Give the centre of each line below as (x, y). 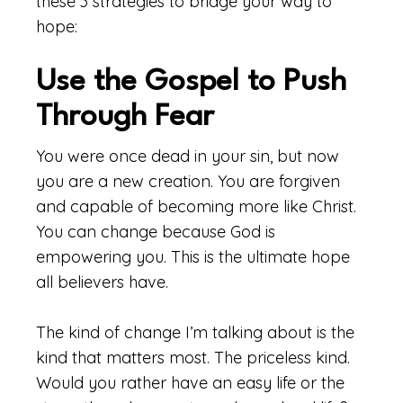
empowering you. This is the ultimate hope (193, 257)
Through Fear (125, 117)
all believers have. (102, 282)
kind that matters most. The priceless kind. (193, 358)
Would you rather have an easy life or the (190, 383)
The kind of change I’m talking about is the (195, 332)
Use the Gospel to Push (191, 82)
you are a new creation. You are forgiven (188, 181)
